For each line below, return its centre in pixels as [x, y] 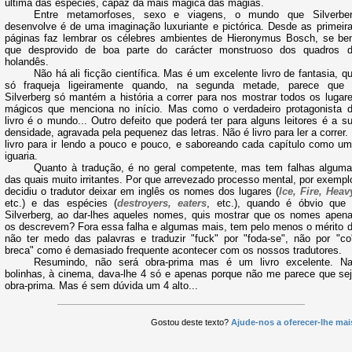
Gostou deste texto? [191, 322]
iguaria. [21, 156]
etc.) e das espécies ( [60, 203]
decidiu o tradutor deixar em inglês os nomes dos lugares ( [141, 191]
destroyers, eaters [162, 203]
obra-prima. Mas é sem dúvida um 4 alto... [101, 285]
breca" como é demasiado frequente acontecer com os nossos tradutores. [173, 250]
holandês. [26, 61]
